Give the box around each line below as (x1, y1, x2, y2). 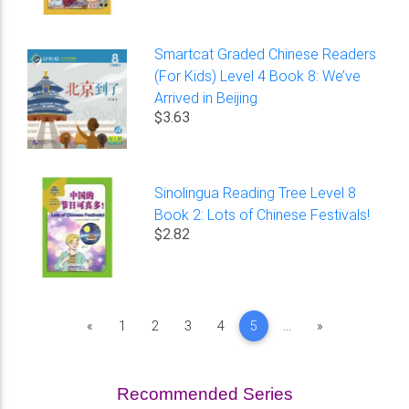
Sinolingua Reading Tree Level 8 (154, 184, 357, 203)
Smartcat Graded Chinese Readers (154, 45, 377, 64)
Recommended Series (116, 383, 293, 404)
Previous (91, 316, 142, 333)
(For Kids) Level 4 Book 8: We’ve (154, 67, 362, 86)
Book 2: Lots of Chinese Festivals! (154, 205, 371, 225)
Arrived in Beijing (154, 89, 258, 108)
